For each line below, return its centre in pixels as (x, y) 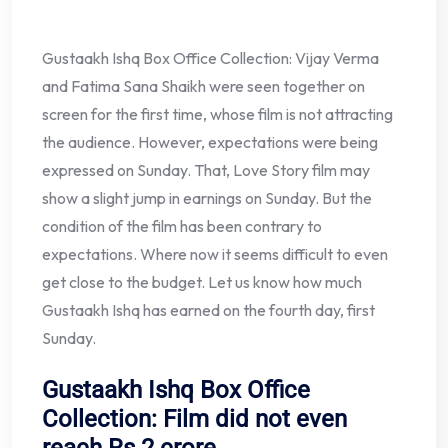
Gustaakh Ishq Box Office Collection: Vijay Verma (210, 57)
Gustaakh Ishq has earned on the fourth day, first (208, 309)
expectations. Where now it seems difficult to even (215, 253)
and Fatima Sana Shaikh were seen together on (203, 85)
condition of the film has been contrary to (182, 225)
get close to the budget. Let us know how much (202, 281)
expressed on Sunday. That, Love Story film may (206, 169)
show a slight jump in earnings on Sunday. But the (207, 197)
